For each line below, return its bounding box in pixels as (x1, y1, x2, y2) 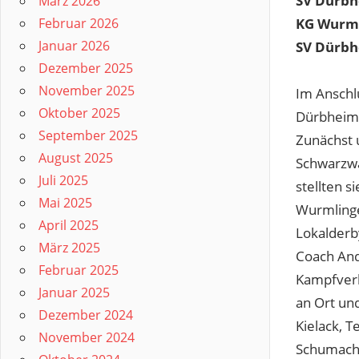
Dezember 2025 (38, 59, 133, 77)
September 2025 (38, 127, 138, 144)
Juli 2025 (38, 171, 88, 189)
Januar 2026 (38, 37, 110, 54)
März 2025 (38, 239, 100, 256)
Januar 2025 (38, 284, 110, 301)
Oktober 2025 (38, 104, 120, 122)
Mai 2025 (38, 194, 92, 212)
